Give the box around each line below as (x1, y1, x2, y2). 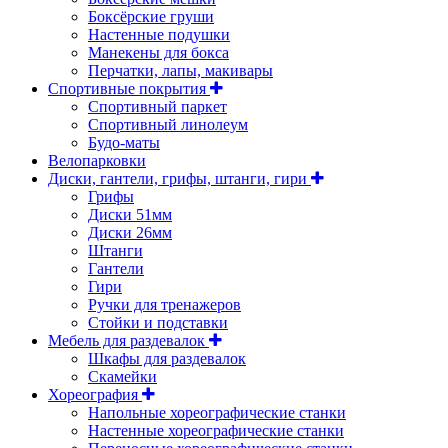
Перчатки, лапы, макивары (88, 62, 273, 80)
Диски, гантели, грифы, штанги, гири (48, 170, 311, 188)
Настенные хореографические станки (88, 422, 344, 440)
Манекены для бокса (88, 44, 229, 62)
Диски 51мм (88, 206, 172, 224)
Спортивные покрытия (48, 80, 210, 98)
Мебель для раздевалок (48, 332, 209, 350)
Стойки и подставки (88, 314, 228, 332)
